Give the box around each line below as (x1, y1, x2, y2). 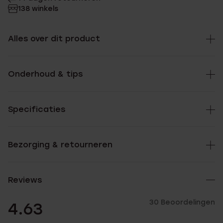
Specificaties (8, 105, 65, 114)
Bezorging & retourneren (8, 140, 112, 149)
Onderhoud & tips (8, 69, 83, 79)
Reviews (8, 175, 42, 185)
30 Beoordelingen (149, 198, 215, 207)
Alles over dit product (8, 34, 100, 43)
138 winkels (18, 4, 58, 13)
